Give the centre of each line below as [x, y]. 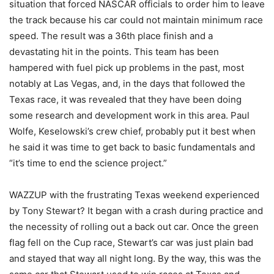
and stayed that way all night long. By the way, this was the [135, 259]
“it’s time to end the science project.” [88, 163]
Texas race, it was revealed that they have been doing [125, 100]
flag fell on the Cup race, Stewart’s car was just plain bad [131, 243]
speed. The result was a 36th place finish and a [111, 36]
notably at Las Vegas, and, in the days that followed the [127, 84]
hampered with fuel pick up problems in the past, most [127, 68]
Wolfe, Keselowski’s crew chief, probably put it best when [132, 131]
